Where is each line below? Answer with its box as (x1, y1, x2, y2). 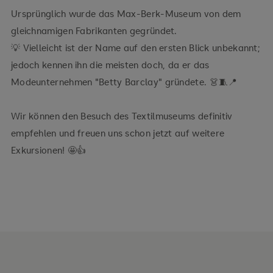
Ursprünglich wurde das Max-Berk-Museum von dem (10, 7, 241, 20)
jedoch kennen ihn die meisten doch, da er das (10, 58, 210, 71)
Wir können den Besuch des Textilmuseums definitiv (10, 110, 233, 122)
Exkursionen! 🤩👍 (10, 144, 87, 157)
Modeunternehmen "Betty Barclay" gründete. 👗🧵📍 (10, 76, 238, 88)
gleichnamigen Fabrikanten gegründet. (10, 24, 177, 37)
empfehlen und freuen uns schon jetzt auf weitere (10, 127, 225, 140)
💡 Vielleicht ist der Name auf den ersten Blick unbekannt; (10, 41, 261, 54)
